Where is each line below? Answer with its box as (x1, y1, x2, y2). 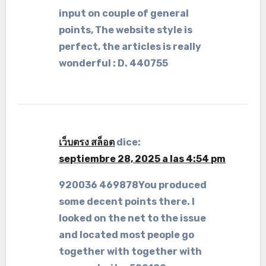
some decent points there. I (59, 196, 195, 207)
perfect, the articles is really (59, 41, 202, 52)
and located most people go (59, 229, 195, 240)
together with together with (59, 246, 202, 257)
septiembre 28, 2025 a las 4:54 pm (59, 153, 226, 164)
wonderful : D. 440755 (59, 58, 169, 69)
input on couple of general (59, 8, 189, 19)
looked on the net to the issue (59, 213, 207, 224)
